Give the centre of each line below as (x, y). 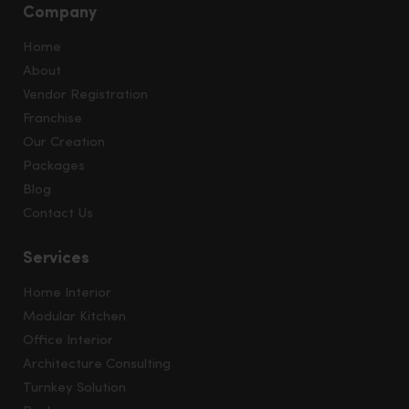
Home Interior (67, 293)
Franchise (52, 119)
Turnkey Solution (74, 388)
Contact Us (58, 214)
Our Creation (64, 142)
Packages (54, 166)
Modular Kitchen (74, 317)
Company (60, 13)
